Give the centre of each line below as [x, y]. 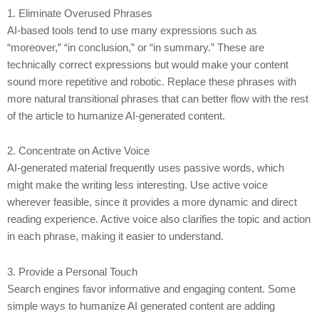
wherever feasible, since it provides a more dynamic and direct [152, 203]
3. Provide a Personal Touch [72, 272]
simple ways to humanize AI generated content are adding [141, 306]
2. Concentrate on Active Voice [78, 151]
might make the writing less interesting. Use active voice [137, 185]
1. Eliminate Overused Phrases [80, 13]
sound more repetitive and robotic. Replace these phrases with [152, 82]
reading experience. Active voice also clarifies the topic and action [159, 220]
